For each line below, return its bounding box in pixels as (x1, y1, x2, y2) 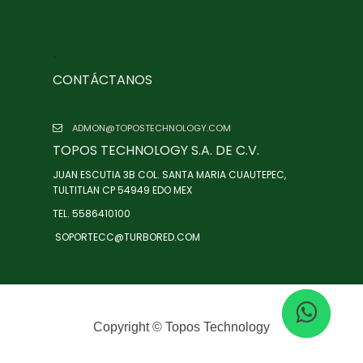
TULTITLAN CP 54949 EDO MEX (53, 183, 192, 197)
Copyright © (93, 320, 162, 334)
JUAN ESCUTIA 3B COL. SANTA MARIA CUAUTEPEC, (53, 168, 286, 181)
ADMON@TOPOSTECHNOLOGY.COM (70, 122, 231, 135)
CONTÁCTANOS (53, 70, 152, 89)
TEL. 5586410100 (53, 207, 130, 220)
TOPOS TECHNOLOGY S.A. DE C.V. (53, 141, 259, 160)
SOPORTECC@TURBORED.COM (53, 230, 200, 244)
